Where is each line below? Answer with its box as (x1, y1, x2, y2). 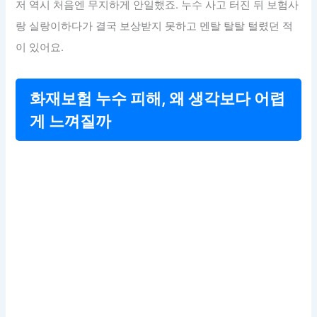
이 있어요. (16, 41, 64, 54)
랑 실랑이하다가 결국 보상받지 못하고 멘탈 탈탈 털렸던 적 (16, 20, 294, 33)
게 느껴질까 (30, 112, 112, 131)
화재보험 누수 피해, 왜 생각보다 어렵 (30, 89, 286, 108)
